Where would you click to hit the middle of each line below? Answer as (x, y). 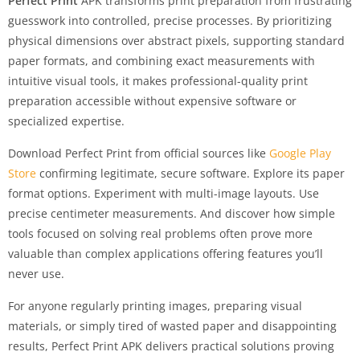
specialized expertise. (66, 121)
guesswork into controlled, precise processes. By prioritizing (170, 20)
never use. (36, 273)
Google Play (300, 153)
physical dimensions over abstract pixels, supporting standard (176, 40)
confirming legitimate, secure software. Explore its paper (190, 173)
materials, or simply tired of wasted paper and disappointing (172, 325)
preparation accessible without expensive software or (152, 100)
